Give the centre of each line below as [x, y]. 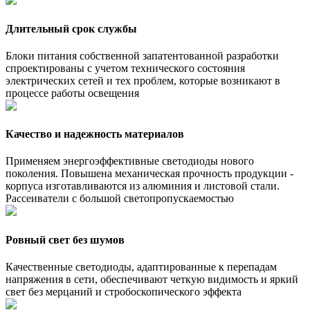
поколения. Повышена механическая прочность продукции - [149, 174]
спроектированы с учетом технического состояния [125, 68]
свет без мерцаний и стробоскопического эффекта [124, 291]
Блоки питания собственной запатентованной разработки [142, 55]
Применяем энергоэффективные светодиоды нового [130, 161]
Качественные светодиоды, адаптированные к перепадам [141, 266]
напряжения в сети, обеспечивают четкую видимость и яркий [152, 279]
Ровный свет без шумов [65, 239]
